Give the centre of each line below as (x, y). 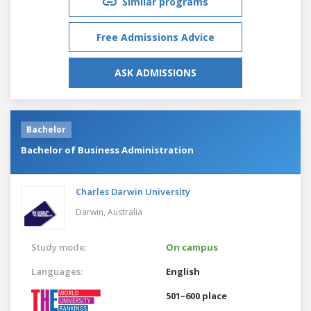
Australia (125, 212)
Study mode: (59, 247)
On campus (192, 247)
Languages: (57, 271)
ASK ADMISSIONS (155, 72)
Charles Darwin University (133, 191)
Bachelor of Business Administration (107, 150)
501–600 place (196, 295)
